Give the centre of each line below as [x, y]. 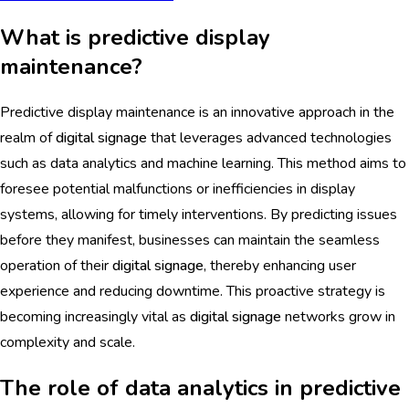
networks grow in [338, 317]
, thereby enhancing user [280, 266]
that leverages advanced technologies [269, 138]
